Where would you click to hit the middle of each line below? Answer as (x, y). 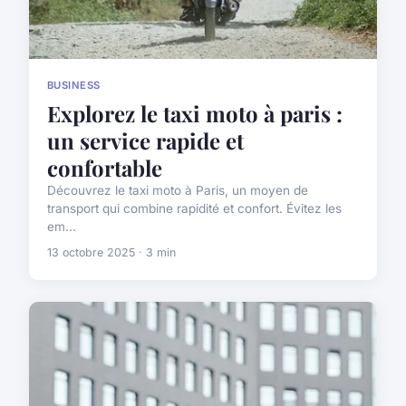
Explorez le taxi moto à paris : (195, 113)
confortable (105, 167)
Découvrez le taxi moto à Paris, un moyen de (178, 190)
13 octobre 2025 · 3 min (111, 252)
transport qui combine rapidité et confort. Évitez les (194, 208)
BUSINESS (74, 85)
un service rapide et (145, 140)
